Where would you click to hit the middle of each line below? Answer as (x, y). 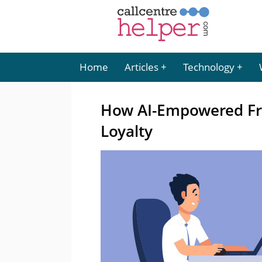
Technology (209, 67)
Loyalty (127, 131)
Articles (142, 67)
